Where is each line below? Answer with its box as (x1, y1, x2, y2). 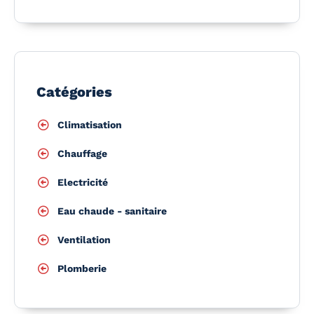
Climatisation (57, 118, 122, 130)
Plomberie (57, 262, 107, 274)
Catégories (36, 83, 112, 100)
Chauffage (57, 147, 107, 159)
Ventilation (57, 233, 111, 245)
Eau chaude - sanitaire (57, 205, 167, 217)
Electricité (57, 176, 108, 188)
